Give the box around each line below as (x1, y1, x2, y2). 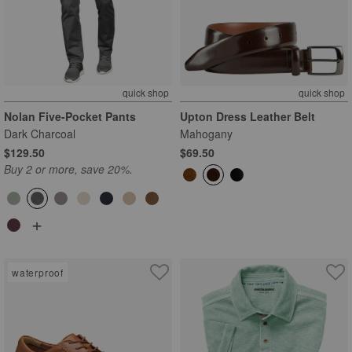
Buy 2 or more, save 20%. (4, 160, 133, 177)
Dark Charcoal (4, 125, 75, 141)
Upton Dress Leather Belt (180, 108, 315, 124)
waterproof (12, 265, 64, 279)
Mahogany (180, 125, 233, 141)
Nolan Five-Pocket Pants (4, 108, 136, 124)
